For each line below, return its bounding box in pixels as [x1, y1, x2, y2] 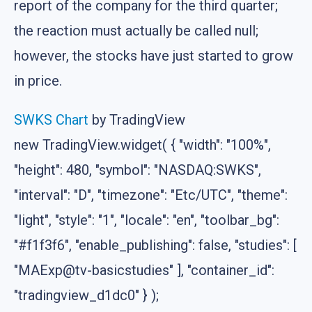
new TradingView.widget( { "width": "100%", [14, 136, 271, 153]
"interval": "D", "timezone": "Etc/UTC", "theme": [14, 186, 288, 203]
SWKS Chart [14, 111, 88, 128]
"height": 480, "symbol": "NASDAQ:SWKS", [14, 161, 261, 178]
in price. [14, 72, 62, 89]
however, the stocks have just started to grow [14, 47, 293, 64]
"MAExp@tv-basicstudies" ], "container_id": [14, 261, 274, 279]
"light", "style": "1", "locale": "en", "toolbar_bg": [14, 211, 279, 228]
